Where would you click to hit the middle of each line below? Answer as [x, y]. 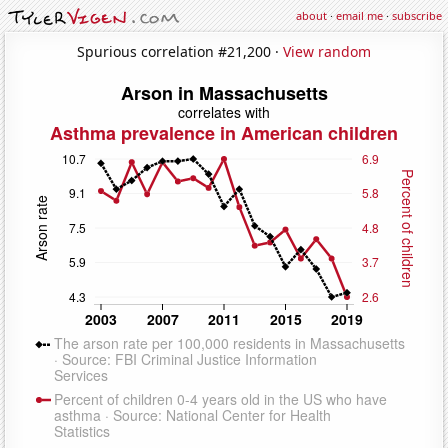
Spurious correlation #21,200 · [180, 51]
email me [359, 15]
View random [327, 51]
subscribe [417, 15]
